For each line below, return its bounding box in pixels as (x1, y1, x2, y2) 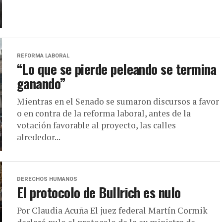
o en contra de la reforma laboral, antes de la (17, 108, 191, 119)
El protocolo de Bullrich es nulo (17, 182, 181, 202)
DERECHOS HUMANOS (17, 176, 77, 182)
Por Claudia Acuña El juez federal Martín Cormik (17, 205, 208, 216)
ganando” (17, 73, 66, 93)
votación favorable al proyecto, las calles (17, 119, 176, 131)
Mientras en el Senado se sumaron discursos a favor (17, 96, 219, 107)
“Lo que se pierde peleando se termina (17, 59, 217, 79)
